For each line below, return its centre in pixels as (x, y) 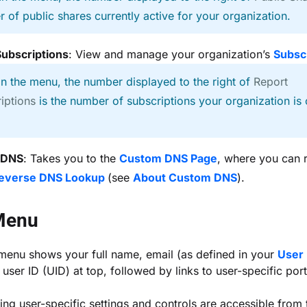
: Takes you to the (71, 158)
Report (271, 82)
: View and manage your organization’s (171, 54)
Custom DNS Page (168, 158)
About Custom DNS (185, 177)
